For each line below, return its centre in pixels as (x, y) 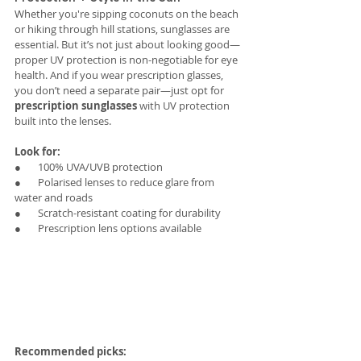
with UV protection (185, 106)
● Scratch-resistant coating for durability (118, 213)
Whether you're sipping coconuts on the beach (128, 14)
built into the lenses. (63, 121)
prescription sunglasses (76, 106)
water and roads (54, 198)
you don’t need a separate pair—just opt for (120, 91)
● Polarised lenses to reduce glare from (116, 183)
